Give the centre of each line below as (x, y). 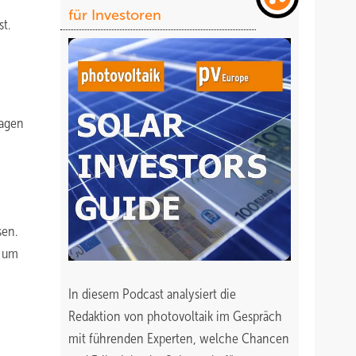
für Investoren (115, 15)
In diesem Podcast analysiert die (152, 294)
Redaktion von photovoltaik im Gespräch (175, 316)
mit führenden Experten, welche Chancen (179, 339)
